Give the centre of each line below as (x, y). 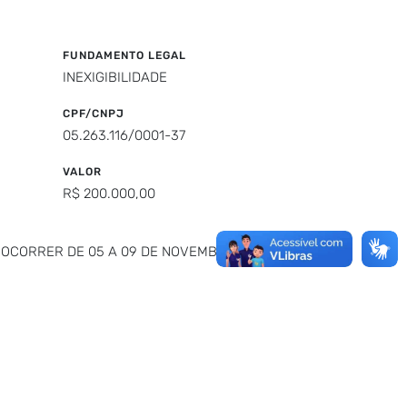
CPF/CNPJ (93, 114)
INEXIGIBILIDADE (114, 77)
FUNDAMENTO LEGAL (124, 55)
